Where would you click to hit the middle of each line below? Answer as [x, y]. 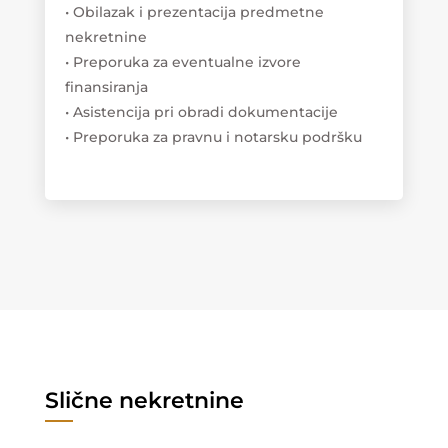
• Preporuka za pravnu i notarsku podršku [213, 136]
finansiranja [106, 86]
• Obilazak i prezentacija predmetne [194, 11]
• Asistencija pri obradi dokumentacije [201, 111]
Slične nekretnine [144, 400]
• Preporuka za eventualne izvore [182, 61]
